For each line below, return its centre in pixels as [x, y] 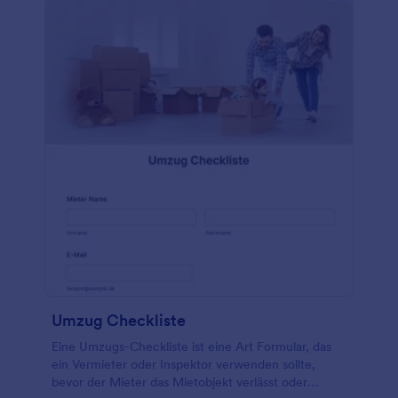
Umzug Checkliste [119, 320]
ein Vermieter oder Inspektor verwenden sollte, [183, 364]
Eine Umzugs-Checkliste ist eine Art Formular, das [191, 346]
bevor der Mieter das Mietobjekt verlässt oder [179, 382]
